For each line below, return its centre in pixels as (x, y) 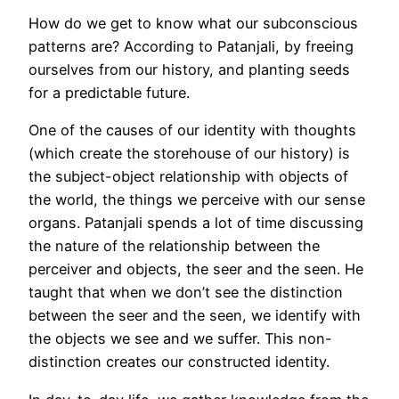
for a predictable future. (111, 93)
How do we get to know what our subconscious (193, 24)
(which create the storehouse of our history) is (189, 154)
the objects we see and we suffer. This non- (180, 339)
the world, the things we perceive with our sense (197, 200)
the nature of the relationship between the (174, 246)
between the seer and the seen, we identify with (195, 316)
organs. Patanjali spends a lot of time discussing (196, 223)
